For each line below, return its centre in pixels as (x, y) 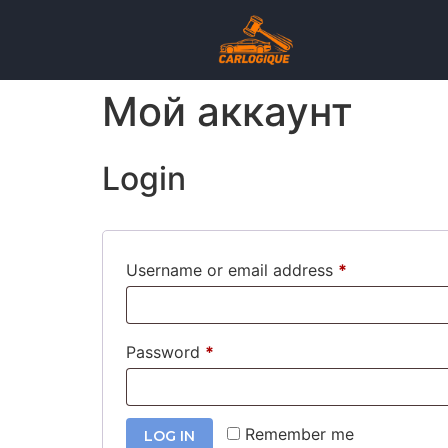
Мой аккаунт (227, 111)
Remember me (299, 434)
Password (165, 352)
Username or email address (232, 270)
